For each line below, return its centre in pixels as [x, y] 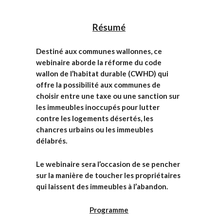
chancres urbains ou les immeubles [95, 129]
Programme [109, 210]
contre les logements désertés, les [95, 118]
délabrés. [52, 141]
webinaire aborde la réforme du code [99, 62]
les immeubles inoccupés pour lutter [98, 107]
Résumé [109, 27]
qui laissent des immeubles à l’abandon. [102, 186]
